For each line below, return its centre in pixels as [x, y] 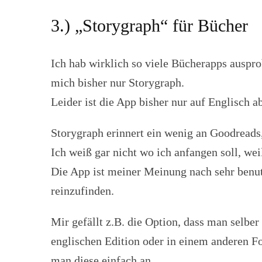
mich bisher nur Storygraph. [118, 82]
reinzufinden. [82, 191]
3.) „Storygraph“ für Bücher [149, 25]
